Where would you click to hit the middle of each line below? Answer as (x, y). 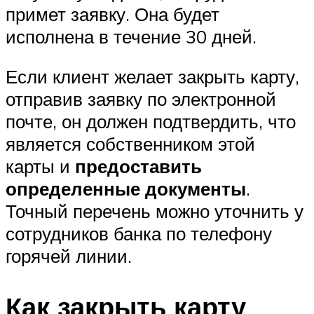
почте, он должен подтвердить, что (151, 122)
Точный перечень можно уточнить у (155, 211)
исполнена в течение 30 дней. (131, 36)
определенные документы (126, 189)
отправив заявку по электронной (141, 99)
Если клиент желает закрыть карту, (152, 77)
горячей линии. (69, 256)
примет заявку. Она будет (112, 14)
